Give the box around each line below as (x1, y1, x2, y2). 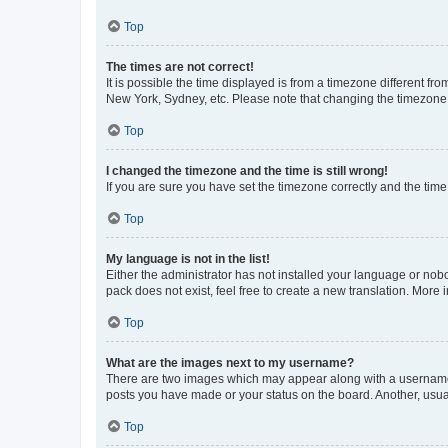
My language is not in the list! (106, 251, 270, 266)
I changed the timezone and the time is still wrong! (106, 163, 388, 178)
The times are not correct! (106, 59, 254, 74)
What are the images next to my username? (106, 355, 354, 370)
